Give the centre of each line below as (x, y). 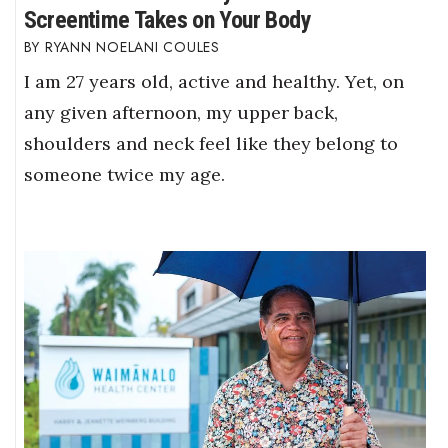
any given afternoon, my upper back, (180, 112)
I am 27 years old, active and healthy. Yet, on (213, 81)
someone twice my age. (124, 174)
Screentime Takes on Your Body (167, 20)
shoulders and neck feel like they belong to (210, 143)
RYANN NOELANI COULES (132, 47)
